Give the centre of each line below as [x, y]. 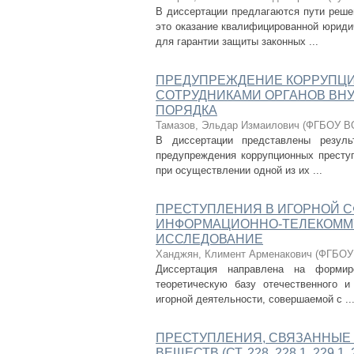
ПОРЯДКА [186, 110]
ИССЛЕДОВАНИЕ [209, 239]
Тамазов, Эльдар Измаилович [228, 125]
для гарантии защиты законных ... [237, 41]
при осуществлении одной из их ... [239, 170]
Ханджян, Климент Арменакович [234, 254]
